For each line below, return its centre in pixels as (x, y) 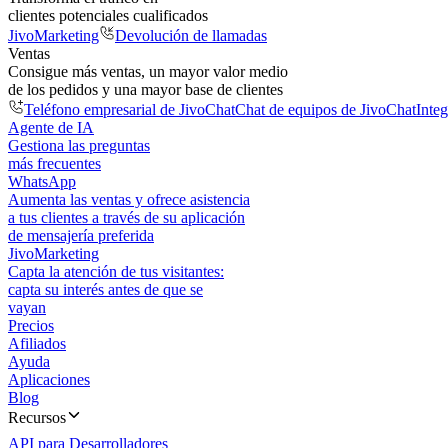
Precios (31, 325)
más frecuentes (54, 163)
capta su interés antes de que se (105, 289)
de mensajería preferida (81, 235)
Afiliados (37, 343)
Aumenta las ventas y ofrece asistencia (129, 199)
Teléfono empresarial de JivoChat (129, 109)
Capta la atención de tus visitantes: (116, 271)
